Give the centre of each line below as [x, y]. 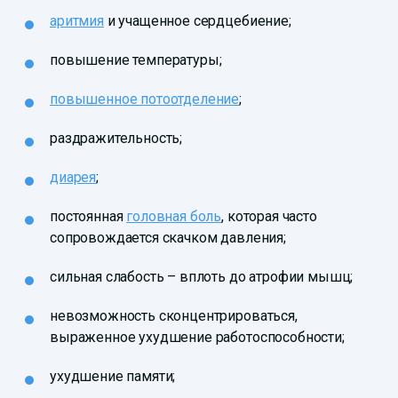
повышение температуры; [136, 60]
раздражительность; [116, 139]
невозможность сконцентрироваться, [174, 316]
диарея [73, 178]
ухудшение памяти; [113, 377]
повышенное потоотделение [145, 99]
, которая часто [269, 217]
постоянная [88, 217]
